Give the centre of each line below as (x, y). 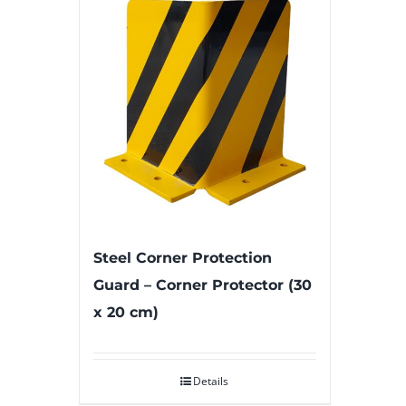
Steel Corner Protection (183, 258)
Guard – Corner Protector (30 (203, 285)
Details (211, 381)
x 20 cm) (126, 312)
